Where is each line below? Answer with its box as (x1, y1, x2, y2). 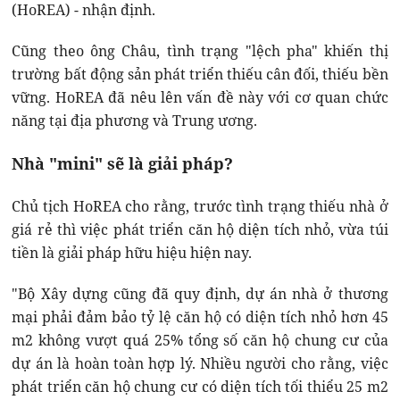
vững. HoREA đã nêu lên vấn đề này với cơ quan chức (12, 87, 388, 107)
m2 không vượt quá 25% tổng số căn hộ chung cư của (12, 329, 388, 350)
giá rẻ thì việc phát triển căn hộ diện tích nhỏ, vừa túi (12, 219, 388, 239)
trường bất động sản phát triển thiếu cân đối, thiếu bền (12, 63, 388, 84)
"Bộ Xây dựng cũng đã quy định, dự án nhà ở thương (12, 283, 388, 304)
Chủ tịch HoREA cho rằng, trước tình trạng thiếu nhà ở (12, 196, 388, 216)
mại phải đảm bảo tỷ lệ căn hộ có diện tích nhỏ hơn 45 (12, 306, 388, 327)
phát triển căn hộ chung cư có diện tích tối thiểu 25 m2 (12, 376, 388, 396)
